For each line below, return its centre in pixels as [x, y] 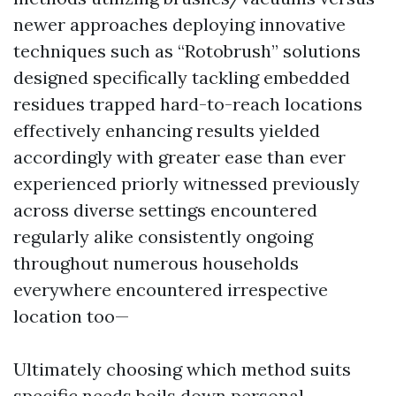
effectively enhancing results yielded [167, 130]
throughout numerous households [156, 263]
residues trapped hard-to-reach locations [188, 104]
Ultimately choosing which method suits [182, 369]
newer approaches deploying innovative [179, 24]
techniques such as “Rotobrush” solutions [187, 51]
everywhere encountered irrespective [171, 289]
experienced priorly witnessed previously [187, 183]
